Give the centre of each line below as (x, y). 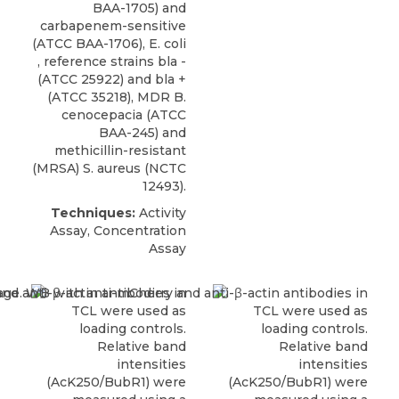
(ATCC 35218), (92, 97)
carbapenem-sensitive (113, 25)
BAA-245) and (142, 132)
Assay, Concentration (118, 230)
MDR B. (162, 97)
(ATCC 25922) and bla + (112, 79)
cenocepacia (102, 114)
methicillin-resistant (120, 150)
